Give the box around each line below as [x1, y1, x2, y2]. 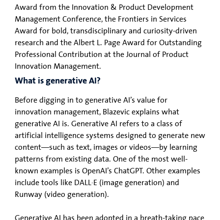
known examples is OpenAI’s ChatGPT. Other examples [15, 166, 200, 175]
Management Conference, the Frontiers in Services [15, 14, 187, 24]
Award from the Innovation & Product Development [15, 2, 193, 12]
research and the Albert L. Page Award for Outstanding [15, 38, 202, 47]
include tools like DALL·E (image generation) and [15, 178, 179, 187]
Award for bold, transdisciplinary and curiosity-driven [15, 26, 197, 35]
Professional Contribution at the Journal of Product [15, 50, 189, 59]
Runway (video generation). [15, 190, 109, 199]
